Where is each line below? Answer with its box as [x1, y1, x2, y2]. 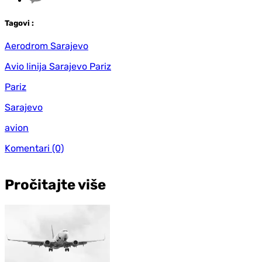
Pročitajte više [5, 176, 106, 193]
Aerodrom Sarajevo [5, 40, 88, 51]
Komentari [5, 142, 50, 154]
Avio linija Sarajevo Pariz [5, 60, 111, 72]
